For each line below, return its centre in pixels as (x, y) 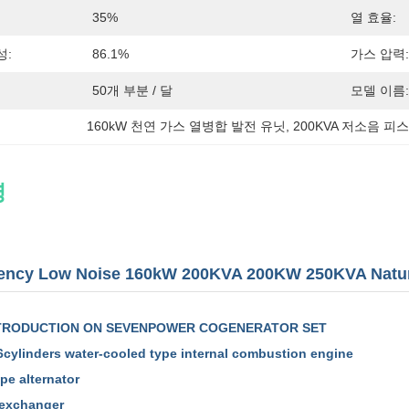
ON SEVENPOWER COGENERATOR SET (203, 328)
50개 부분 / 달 (132, 90)
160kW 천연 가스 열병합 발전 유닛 (187, 126)
